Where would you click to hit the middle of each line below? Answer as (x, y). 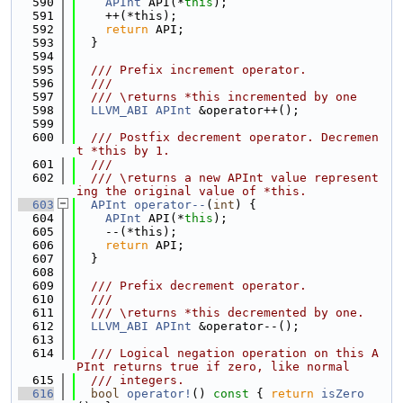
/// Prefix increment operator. (192, 70)
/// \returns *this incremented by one (217, 97)
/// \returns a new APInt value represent (228, 178)
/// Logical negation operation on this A (228, 353)
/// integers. (130, 380)
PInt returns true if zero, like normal (213, 367)
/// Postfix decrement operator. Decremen (228, 137)
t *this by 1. (123, 151)
